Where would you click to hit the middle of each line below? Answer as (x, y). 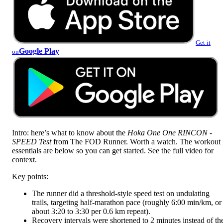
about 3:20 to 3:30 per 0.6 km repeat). (91, 211)
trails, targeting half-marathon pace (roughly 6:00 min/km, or (127, 202)
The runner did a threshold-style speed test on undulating (121, 193)
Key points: (30, 176)
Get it (203, 42)
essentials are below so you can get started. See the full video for (113, 150)
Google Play (39, 51)
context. (24, 159)
